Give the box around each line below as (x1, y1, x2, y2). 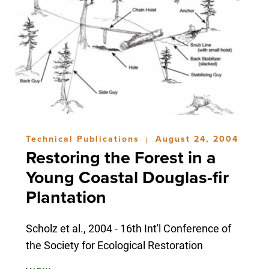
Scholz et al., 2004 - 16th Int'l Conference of (25, 221, 231, 236)
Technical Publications (25, 134, 143, 145)
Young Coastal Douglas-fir (25, 168, 229, 189)
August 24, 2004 (155, 134, 238, 145)
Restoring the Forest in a (25, 148, 216, 169)
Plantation (25, 187, 106, 208)
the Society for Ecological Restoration (25, 238, 203, 253)
